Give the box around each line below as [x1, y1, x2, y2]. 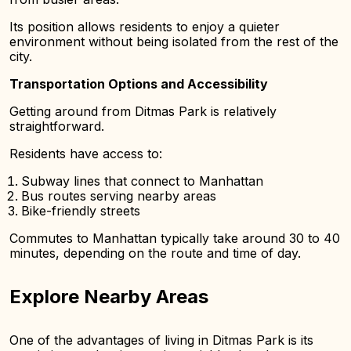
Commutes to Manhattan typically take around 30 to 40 [9, 230, 340, 246]
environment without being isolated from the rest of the [9, 34, 338, 49]
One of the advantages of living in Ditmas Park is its [9, 332, 313, 348]
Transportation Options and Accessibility [9, 76, 268, 92]
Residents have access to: [9, 146, 162, 161]
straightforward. [9, 118, 104, 134]
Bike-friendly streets [21, 203, 140, 219]
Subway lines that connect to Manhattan [21, 173, 263, 189]
